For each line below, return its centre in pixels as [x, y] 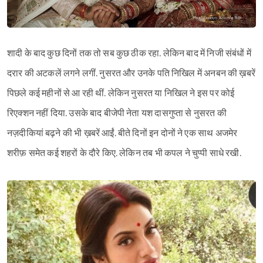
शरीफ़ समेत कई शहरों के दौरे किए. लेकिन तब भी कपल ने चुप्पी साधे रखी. [124, 153]
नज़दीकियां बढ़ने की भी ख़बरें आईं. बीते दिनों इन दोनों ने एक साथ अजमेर [122, 133]
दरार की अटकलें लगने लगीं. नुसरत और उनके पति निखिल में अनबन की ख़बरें [131, 73]
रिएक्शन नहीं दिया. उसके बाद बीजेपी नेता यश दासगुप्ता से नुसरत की [117, 113]
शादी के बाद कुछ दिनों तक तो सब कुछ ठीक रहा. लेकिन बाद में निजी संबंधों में [129, 53]
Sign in [141, 24]
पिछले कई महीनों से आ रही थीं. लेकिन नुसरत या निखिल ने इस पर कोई [121, 93]
